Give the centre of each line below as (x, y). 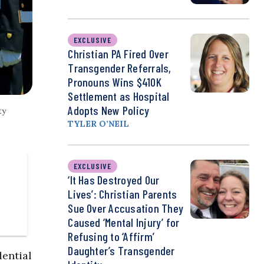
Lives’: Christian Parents (123, 194)
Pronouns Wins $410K (115, 82)
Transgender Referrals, (120, 68)
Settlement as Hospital (119, 96)
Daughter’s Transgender (121, 251)
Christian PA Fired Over (118, 54)
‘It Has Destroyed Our (114, 180)
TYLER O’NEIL (99, 124)
